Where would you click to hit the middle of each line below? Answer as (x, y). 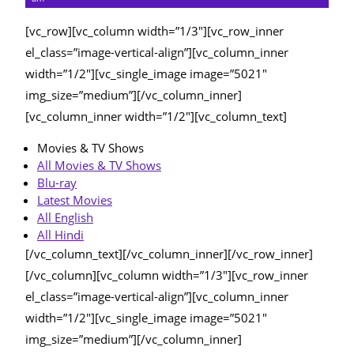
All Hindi (60, 235)
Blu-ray (57, 183)
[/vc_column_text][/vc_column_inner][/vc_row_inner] (169, 254)
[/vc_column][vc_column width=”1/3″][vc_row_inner (167, 275)
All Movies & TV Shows (99, 165)
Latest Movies (75, 200)
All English (65, 217)
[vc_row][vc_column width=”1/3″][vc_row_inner (154, 31)
